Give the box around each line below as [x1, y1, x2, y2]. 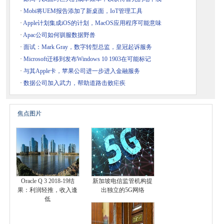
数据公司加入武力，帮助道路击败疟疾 [23, 79, 125, 87]
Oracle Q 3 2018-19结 [20, 177, 74, 185]
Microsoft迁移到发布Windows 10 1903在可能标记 [23, 55, 151, 63]
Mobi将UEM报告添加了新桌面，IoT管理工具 [23, 7, 142, 15]
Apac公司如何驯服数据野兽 [23, 31, 95, 39]
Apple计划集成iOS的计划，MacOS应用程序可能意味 [23, 19, 161, 27]
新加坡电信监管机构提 [92, 177, 152, 185]
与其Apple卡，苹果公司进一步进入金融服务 [23, 67, 140, 75]
